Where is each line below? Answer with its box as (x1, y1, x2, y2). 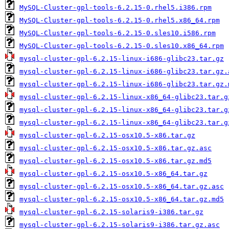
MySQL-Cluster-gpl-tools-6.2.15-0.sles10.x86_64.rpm (19, 42, 224, 50)
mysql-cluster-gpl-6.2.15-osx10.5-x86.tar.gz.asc (19, 144, 212, 152)
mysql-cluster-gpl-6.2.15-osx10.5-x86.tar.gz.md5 (19, 157, 212, 165)
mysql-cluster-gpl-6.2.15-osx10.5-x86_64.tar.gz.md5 (19, 195, 224, 203)
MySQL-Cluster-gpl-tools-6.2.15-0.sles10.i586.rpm (19, 29, 216, 37)
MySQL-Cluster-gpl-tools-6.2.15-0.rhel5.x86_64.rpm (19, 16, 220, 24)
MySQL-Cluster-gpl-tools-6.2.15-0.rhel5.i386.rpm (19, 4, 212, 11)
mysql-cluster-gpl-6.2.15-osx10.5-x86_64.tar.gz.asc (19, 182, 224, 190)
